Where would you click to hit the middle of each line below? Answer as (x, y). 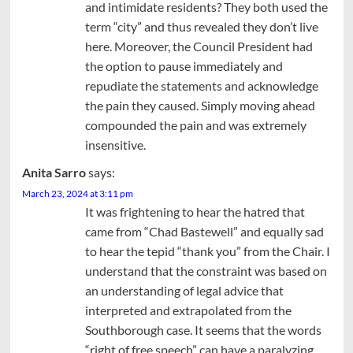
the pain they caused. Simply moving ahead (200, 105)
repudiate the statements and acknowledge (201, 85)
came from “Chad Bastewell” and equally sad (204, 231)
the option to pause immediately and (184, 65)
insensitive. (115, 144)
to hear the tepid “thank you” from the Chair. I (207, 251)
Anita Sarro (54, 172)
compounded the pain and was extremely (195, 124)
